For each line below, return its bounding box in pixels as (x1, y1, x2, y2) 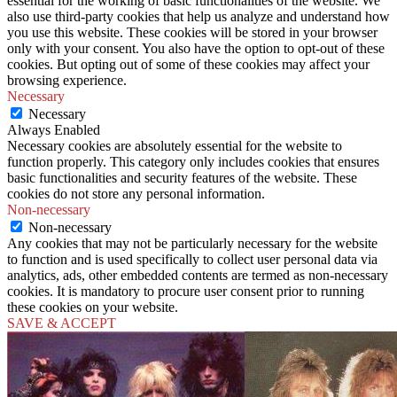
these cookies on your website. (7, 299, 178, 315)
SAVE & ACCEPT (7, 315, 116, 331)
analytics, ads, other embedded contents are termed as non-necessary (7, 267, 388, 283)
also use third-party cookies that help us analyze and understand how (7, 8, 390, 24)
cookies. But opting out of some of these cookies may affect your (7, 56, 370, 72)
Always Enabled (7, 121, 100, 137)
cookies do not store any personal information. (7, 185, 265, 201)
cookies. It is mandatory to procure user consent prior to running (7, 283, 364, 299)
